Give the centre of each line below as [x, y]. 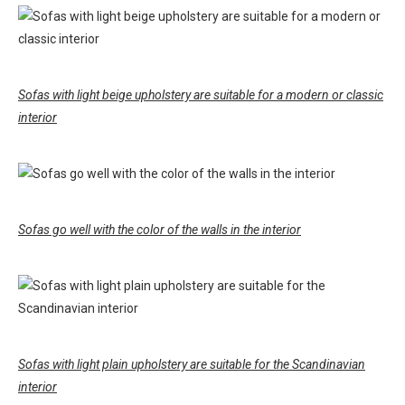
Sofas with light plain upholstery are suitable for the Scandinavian [192, 365]
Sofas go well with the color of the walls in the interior [160, 230]
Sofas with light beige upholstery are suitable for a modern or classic [201, 95]
